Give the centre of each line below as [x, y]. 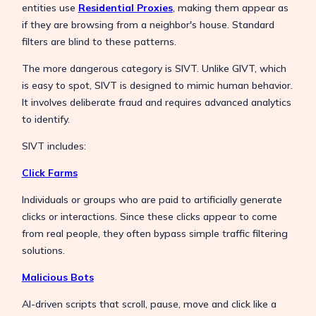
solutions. [43, 250]
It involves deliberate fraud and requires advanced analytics [156, 102]
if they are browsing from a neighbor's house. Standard [148, 24]
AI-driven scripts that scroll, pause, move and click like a [149, 304]
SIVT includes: [54, 146]
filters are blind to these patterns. [99, 41]
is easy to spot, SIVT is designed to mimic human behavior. [157, 85]
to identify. [47, 119]
